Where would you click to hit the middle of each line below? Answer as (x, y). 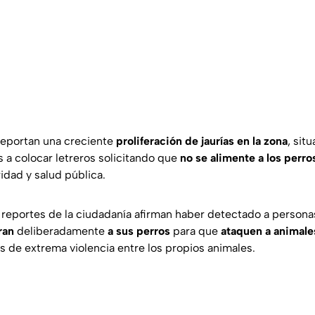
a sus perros (139, 231)
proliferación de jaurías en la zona (202, 141)
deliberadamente (61, 231)
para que (195, 231)
